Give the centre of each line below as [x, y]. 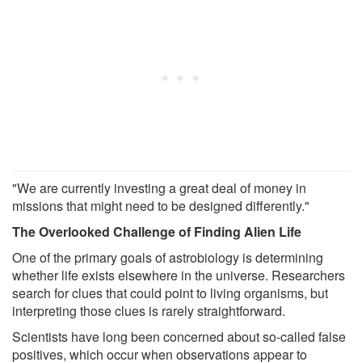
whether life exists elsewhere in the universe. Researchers [179, 276]
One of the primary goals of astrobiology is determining [168, 258]
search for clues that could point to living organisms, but [170, 293]
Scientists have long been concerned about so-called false [179, 337]
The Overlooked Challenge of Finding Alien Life [157, 232]
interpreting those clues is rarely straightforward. [149, 311]
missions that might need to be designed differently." [161, 206]
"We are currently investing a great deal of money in [159, 188]
